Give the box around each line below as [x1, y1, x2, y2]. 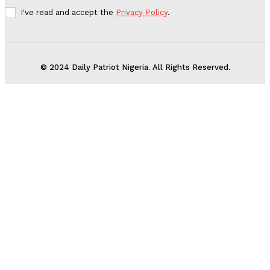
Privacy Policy [116, 7, 168, 17]
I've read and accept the [20, 7, 116, 17]
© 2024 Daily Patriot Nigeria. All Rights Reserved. [40, 62, 230, 72]
